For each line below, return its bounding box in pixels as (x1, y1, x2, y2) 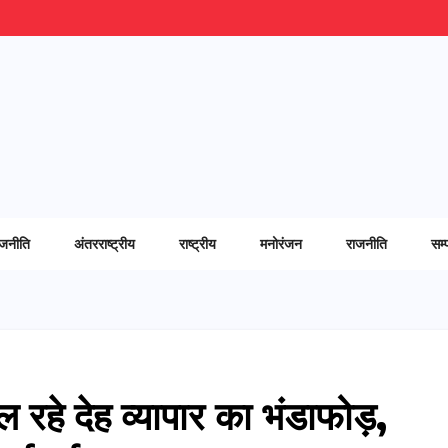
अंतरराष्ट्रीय (74, 234, 135, 252)
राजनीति (346, 234, 387, 252)
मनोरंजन (260, 234, 302, 252)
